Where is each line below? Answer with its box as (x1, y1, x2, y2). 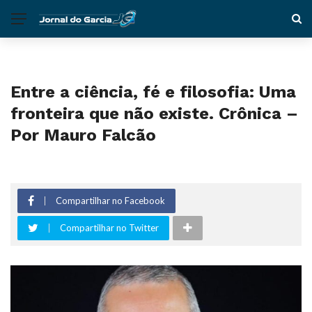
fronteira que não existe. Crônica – (10, 104, 298, 123)
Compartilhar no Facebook (56, 195, 165, 206)
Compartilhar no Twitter (60, 222, 159, 233)
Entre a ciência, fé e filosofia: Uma (10, 82, 296, 102)
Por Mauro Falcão (10, 125, 156, 145)
